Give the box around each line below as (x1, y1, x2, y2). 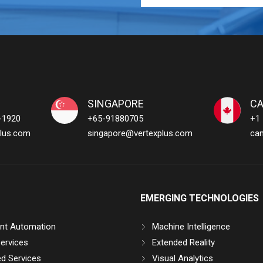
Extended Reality (151, 237, 215, 248)
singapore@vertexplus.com (87, 128, 193, 139)
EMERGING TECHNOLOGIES (140, 193, 259, 204)
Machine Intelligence (151, 221, 230, 232)
